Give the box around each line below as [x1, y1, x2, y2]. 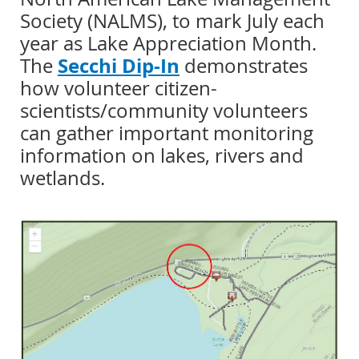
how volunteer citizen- [20, 75, 217, 102]
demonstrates [179, 53, 308, 79]
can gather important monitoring [20, 120, 313, 147]
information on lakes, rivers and [20, 143, 304, 169]
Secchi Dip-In [58, 52, 179, 80]
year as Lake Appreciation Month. [20, 30, 317, 57]
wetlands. [20, 165, 110, 192]
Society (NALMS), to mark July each [20, 8, 325, 34]
